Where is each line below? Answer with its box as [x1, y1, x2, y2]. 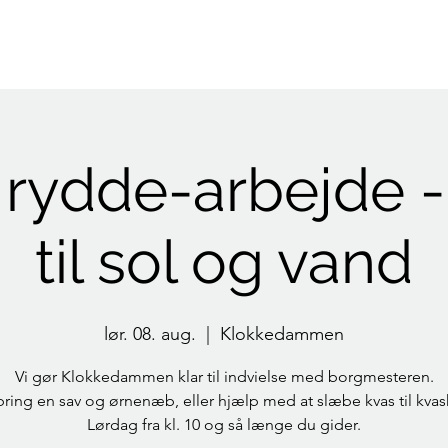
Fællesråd [219, 52, 280, 70]
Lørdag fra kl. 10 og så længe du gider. [87, 415, 361, 434]
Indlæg [77, 52, 122, 70]
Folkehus [300, 52, 356, 70]
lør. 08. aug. [104, 323, 196, 345]
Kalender [142, 52, 199, 70]
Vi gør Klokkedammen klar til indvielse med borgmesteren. [14, 367, 434, 386]
